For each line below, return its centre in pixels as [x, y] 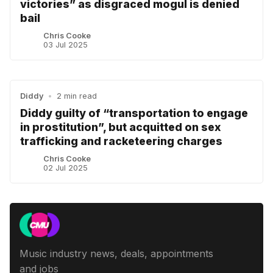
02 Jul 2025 [66, 168]
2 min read [76, 96]
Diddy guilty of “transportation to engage [134, 113]
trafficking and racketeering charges [121, 141]
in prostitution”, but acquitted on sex [121, 127]
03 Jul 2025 [66, 44]
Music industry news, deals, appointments [116, 253]
